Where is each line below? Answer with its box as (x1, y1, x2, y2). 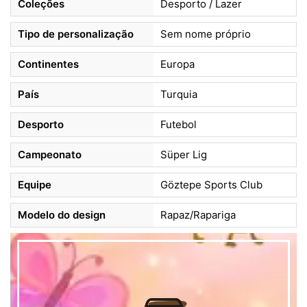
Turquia (160, 88, 197, 101)
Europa (160, 58, 195, 71)
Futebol (160, 118, 197, 132)
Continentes (18, 58, 79, 71)
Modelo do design (18, 208, 106, 222)
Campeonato (18, 148, 82, 162)
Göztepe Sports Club (160, 178, 262, 192)
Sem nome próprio (160, 27, 251, 41)
